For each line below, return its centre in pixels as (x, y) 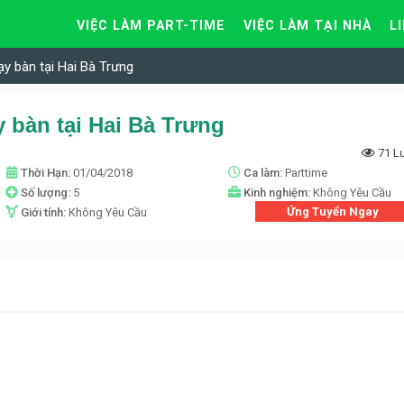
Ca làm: (264, 173)
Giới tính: (44, 213)
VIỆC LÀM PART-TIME (151, 26)
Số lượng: (46, 193)
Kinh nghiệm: (278, 193)
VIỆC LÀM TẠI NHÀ (308, 26)
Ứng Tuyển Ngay (333, 212)
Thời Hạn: (46, 173)
